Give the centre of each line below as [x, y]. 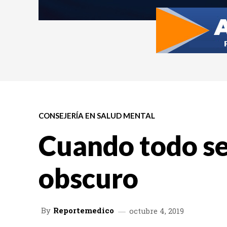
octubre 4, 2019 [157, 211]
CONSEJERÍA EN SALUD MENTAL [97, 115]
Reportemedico [84, 211]
